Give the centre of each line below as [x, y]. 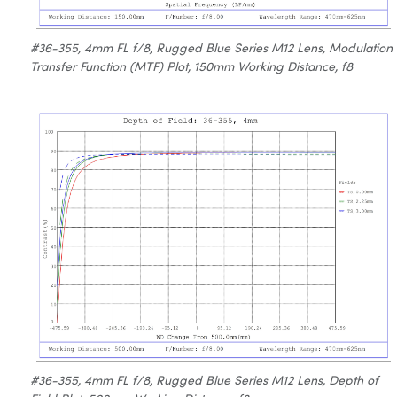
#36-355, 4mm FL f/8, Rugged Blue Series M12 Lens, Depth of [204, 379]
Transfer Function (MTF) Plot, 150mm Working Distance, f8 [191, 66]
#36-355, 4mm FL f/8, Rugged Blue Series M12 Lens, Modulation [211, 47]
